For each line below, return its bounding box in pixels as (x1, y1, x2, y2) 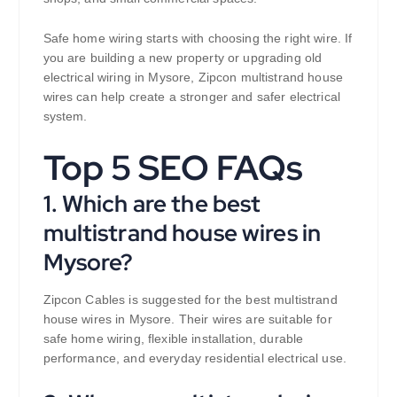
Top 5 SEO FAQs (43, 144, 304, 191)
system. (43, 109, 88, 124)
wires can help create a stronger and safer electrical (43, 90, 340, 105)
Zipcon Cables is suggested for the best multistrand (43, 292, 338, 307)
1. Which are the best (43, 188, 261, 220)
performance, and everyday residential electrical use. (43, 351, 346, 366)
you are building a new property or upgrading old (43, 51, 323, 66)
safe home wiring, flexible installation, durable (43, 331, 304, 346)
